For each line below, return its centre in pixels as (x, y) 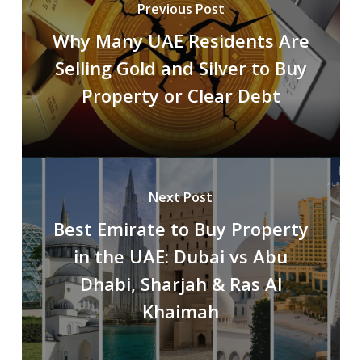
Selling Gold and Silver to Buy (181, 67)
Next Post (181, 197)
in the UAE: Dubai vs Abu (181, 256)
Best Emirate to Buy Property (181, 228)
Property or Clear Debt (181, 95)
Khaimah (181, 311)
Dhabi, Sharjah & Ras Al (181, 283)
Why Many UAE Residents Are (181, 40)
